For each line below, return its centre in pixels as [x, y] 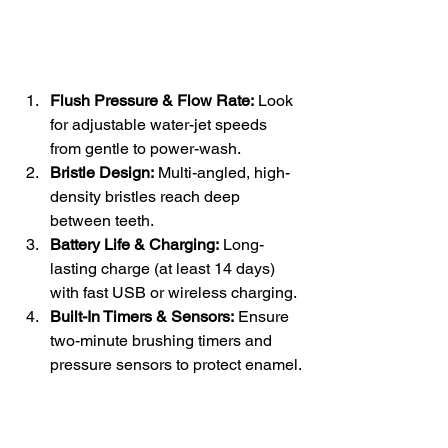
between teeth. [102, 220]
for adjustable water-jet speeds [160, 124]
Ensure [263, 316]
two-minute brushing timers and [163, 340]
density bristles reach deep [147, 196]
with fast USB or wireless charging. [173, 292]
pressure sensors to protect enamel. [176, 364]
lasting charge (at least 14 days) [164, 268]
